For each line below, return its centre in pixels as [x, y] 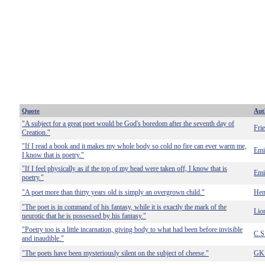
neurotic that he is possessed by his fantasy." [84, 216]
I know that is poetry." [53, 155]
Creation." [36, 132]
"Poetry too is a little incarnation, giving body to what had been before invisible [132, 230]
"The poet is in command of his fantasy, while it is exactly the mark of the [124, 207]
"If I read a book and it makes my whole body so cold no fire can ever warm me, [134, 146]
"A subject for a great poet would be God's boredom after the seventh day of [128, 124]
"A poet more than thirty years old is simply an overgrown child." [113, 192]
